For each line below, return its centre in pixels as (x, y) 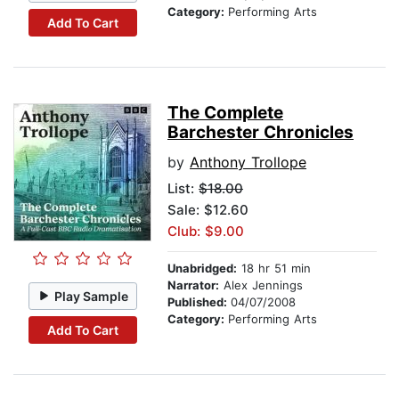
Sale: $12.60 (208, 210)
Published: (199, 302)
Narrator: (193, 285)
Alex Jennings (261, 285)
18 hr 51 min (274, 269)
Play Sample (92, 296)
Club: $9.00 (206, 232)
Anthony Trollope (248, 163)
